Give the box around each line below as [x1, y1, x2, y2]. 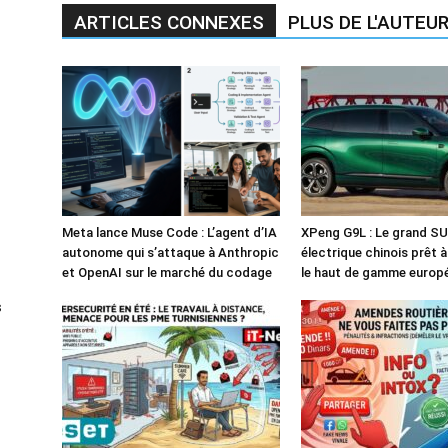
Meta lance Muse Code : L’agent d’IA [62, 224, 277, 240]
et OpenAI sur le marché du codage [62, 264, 272, 280]
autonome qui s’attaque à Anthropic [62, 244, 279, 260]
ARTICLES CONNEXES [74, 10, 264, 34]
